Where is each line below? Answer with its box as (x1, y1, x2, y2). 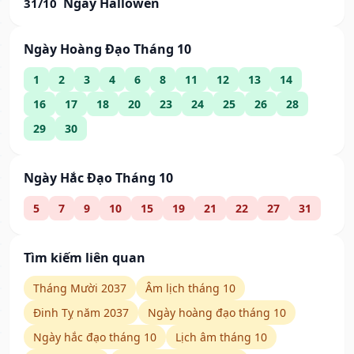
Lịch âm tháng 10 (175, 330, 267, 345)
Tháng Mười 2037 (33, 281, 126, 296)
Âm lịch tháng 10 (145, 281, 235, 296)
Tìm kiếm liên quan (24, 249, 145, 267)
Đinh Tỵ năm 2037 (33, 305, 129, 321)
